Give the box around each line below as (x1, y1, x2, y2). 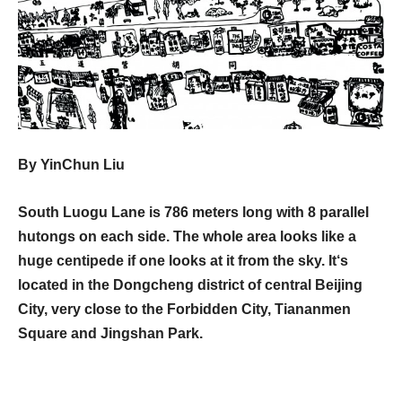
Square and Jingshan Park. (18, 325, 203, 341)
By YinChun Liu (18, 156, 125, 172)
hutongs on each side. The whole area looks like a (18, 228, 356, 244)
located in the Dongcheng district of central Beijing (18, 276, 363, 293)
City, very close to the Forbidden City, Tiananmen (18, 301, 351, 317)
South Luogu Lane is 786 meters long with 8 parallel (18, 204, 369, 220)
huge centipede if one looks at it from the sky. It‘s (18, 252, 348, 268)
